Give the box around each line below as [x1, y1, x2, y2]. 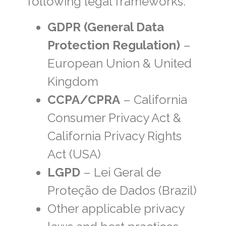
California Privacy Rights [47, 128, 182, 143]
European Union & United [47, 55, 192, 71]
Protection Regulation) [47, 37, 180, 52]
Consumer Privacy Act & [47, 110, 181, 125]
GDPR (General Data [47, 19, 164, 34]
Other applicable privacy [47, 201, 184, 216]
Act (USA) [47, 146, 101, 161]
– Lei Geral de [80, 164, 161, 180]
